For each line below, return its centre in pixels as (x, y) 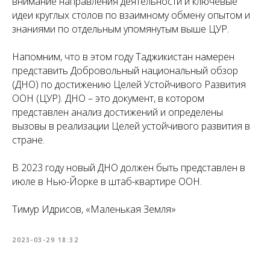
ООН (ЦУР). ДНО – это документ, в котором (108, 98)
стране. (28, 140)
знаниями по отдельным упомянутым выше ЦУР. (121, 29)
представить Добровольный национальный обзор (125, 71)
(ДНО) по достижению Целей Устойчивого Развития (129, 84)
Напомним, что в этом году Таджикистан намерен (123, 57)
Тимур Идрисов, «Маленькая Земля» (94, 209)
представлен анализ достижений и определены (118, 112)
